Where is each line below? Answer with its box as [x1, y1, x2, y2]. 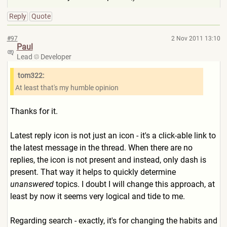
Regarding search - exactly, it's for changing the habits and [10, 216, 217, 225]
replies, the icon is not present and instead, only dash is [10, 155, 206, 165]
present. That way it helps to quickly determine [10, 167, 176, 177]
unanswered [10, 179, 54, 189]
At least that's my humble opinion [15, 84, 119, 92]
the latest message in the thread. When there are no [10, 143, 193, 153]
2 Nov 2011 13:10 [171, 35, 220, 42]
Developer [39, 53, 71, 61]
